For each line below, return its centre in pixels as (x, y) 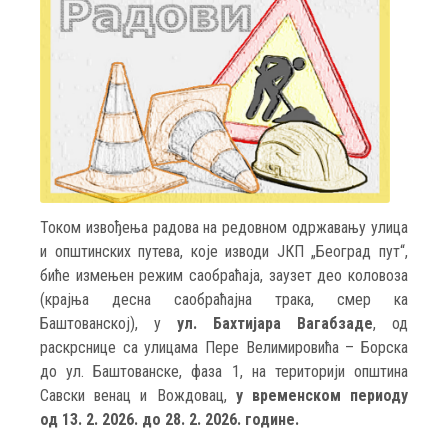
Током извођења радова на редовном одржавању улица (224, 227)
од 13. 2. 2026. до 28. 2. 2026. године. (169, 419)
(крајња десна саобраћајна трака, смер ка (224, 299)
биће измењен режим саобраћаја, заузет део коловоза (224, 275)
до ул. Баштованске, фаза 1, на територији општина (224, 371)
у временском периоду (322, 395)
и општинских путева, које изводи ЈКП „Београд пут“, (224, 251)
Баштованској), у (108, 323)
